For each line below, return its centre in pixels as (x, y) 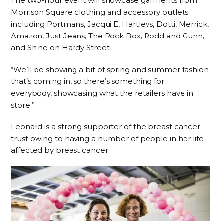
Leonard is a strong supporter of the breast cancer (106, 127)
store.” (23, 105)
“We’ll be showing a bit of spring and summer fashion (110, 70)
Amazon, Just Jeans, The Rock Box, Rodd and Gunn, (108, 36)
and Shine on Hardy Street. (61, 48)
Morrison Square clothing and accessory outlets (100, 12)
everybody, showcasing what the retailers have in (102, 93)
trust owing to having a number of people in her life (108, 139)
